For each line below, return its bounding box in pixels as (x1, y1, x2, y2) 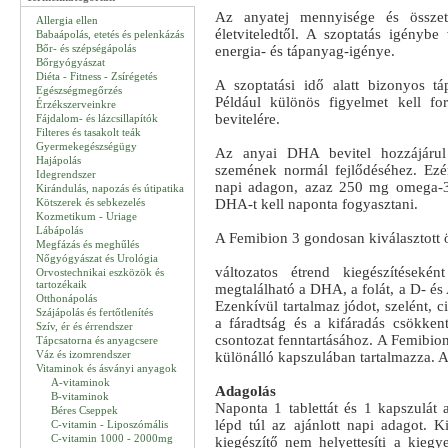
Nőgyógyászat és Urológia (36, 252, 158, 264)
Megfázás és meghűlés (36, 238, 139, 250)
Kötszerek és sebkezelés (36, 196, 145, 208)
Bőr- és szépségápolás (36, 42, 136, 54)
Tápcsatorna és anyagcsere (36, 334, 158, 346)
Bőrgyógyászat (36, 56, 105, 68)
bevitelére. (215, 111, 280, 127)
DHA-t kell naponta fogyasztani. (215, 196, 418, 212)
